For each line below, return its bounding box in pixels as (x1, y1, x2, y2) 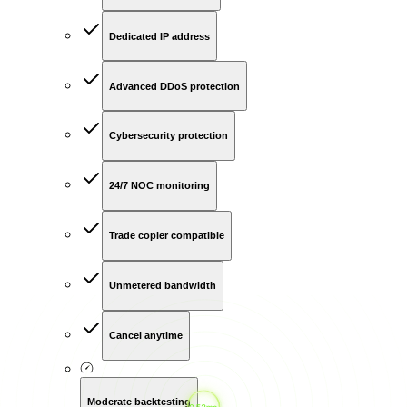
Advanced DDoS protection (109, 80, 240, 92)
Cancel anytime (109, 330, 183, 342)
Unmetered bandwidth (109, 280, 216, 292)
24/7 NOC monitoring (109, 180, 210, 192)
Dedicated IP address (109, 30, 210, 42)
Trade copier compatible (109, 230, 224, 242)
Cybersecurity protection (109, 130, 228, 142)
